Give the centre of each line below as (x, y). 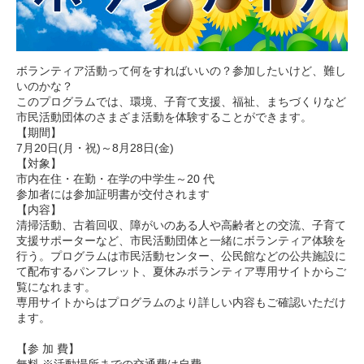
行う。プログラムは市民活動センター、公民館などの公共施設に (181, 256)
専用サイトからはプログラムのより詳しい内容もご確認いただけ (181, 302)
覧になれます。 (56, 287)
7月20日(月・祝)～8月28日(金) (95, 148)
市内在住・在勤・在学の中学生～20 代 (115, 179)
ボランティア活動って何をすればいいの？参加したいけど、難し (181, 71)
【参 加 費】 (48, 349)
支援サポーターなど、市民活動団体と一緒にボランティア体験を (181, 240)
